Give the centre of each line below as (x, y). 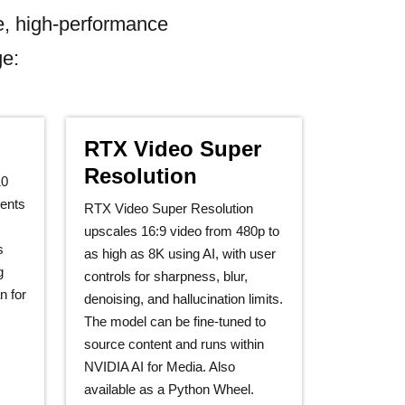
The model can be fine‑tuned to (175, 321)
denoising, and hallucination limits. (184, 299)
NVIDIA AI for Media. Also (160, 367)
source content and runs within (174, 344)
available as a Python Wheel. (169, 389)
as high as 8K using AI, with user (180, 254)
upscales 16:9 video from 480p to (182, 231)
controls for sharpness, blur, (166, 276)
